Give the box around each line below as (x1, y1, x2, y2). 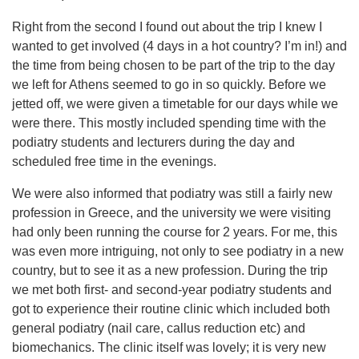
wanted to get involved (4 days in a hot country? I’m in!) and (12, 39, 347, 53)
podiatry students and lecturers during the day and (12, 135, 295, 149)
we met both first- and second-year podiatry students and (12, 283, 332, 296)
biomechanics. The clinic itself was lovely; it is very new (12, 341, 326, 354)
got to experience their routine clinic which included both (12, 302, 330, 316)
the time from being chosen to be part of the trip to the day (12, 58, 335, 72)
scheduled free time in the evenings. (12, 155, 216, 168)
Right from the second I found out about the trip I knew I (12, 20, 322, 34)
